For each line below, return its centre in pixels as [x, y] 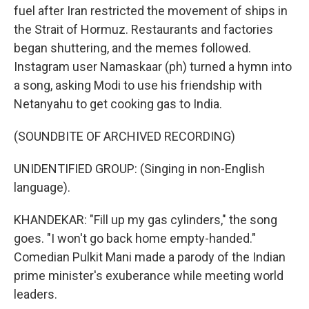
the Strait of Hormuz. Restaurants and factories [143, 29]
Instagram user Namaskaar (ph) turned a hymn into [153, 67]
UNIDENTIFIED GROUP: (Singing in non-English [139, 169]
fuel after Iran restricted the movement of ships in [151, 11]
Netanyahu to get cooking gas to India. [118, 104]
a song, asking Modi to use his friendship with [138, 85]
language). [42, 187]
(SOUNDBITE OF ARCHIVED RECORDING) [124, 136]
